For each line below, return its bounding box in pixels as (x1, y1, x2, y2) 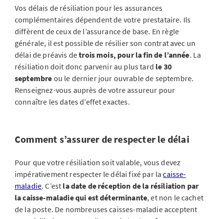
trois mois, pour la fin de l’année (79, 50, 190, 60)
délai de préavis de (15, 50, 79, 60)
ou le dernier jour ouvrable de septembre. (52, 73, 194, 83)
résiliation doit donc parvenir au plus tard (15, 62, 156, 71)
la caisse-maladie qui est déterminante (15, 193, 148, 202)
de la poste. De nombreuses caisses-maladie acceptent (15, 204, 197, 214)
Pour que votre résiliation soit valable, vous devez (15, 157, 181, 167)
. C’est (42, 181, 63, 191)
